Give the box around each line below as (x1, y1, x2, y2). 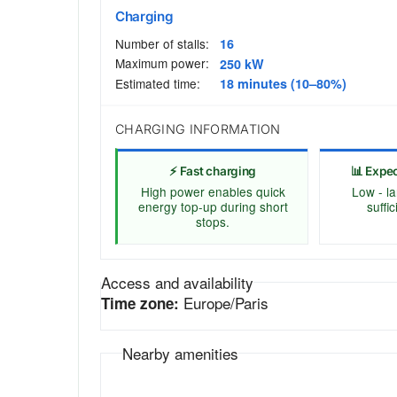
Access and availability (101, 270, 253, 293)
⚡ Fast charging (169, 164, 257, 179)
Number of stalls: (115, 34, 209, 52)
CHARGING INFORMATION (115, 121, 281, 137)
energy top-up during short (137, 197, 288, 215)
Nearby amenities (122, 341, 238, 364)
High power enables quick (140, 182, 285, 200)
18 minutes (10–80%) (220, 74, 346, 93)
